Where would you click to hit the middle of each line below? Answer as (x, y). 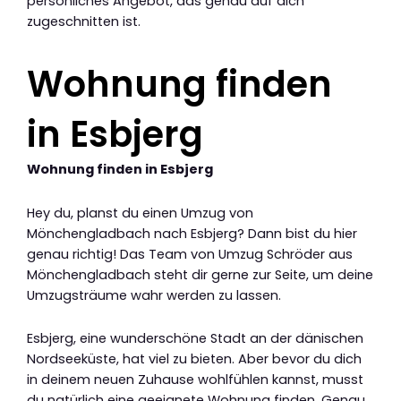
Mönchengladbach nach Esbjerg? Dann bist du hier (192, 233)
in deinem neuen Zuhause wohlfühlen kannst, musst (195, 380)
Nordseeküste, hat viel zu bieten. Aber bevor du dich (194, 359)
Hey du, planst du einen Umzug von (140, 213)
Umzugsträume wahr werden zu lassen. (154, 295)
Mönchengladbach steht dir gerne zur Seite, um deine (200, 274)
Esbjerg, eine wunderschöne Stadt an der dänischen (195, 339)
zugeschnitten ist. (84, 22)
